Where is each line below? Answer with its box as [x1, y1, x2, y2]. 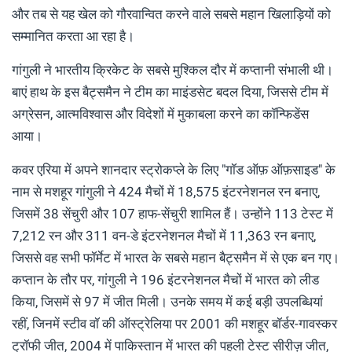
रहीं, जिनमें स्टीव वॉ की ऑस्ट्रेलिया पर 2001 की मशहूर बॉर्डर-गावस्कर [12, 316, 337, 332]
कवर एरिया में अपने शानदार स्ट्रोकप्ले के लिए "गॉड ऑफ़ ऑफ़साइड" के [12, 162, 335, 178]
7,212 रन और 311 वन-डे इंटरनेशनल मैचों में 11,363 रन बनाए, [12, 228, 316, 244]
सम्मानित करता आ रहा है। [12, 28, 134, 45]
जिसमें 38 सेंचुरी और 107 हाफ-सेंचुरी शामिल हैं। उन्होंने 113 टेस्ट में [12, 206, 333, 222]
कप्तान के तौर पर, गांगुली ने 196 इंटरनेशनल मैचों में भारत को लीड [12, 272, 319, 288]
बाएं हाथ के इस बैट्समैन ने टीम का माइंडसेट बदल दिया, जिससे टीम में [12, 84, 328, 101]
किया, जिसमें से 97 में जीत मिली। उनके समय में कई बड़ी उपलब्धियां [12, 294, 323, 310]
